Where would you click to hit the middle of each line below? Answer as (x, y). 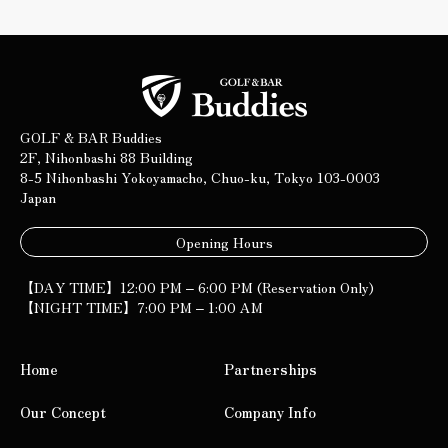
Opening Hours (224, 241)
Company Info (270, 411)
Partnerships (270, 368)
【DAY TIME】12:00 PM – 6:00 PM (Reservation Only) (197, 286)
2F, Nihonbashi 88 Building (106, 156)
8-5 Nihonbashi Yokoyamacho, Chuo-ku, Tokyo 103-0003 (200, 176)
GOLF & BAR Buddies (91, 136)
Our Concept (63, 411)
